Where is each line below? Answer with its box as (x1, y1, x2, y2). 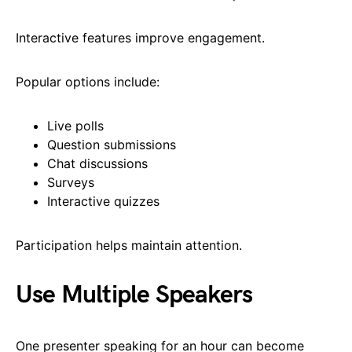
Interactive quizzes (47, 192, 159, 209)
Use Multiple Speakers (16, 279, 253, 310)
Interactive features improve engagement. (16, 29, 265, 46)
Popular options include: (16, 73, 159, 90)
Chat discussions (47, 155, 148, 171)
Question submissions (47, 136, 176, 152)
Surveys (47, 174, 94, 190)
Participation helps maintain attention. (16, 236, 242, 253)
